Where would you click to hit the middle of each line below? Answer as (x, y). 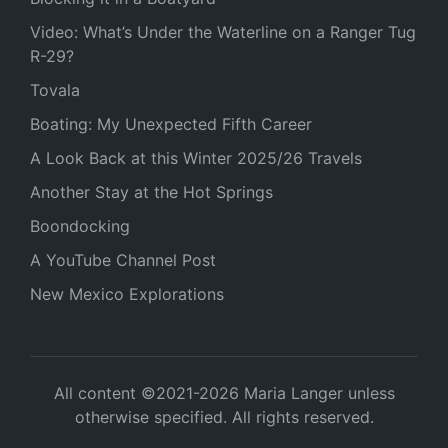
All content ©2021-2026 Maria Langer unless (224, 393)
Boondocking (80, 226)
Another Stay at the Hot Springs (151, 192)
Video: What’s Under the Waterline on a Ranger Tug (223, 32)
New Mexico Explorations (127, 294)
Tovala (55, 90)
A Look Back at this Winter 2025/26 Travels (196, 158)
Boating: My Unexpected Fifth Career (171, 124)
